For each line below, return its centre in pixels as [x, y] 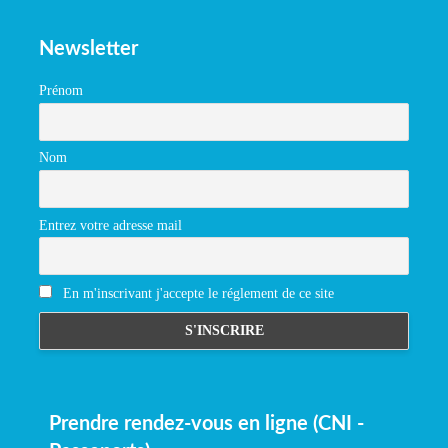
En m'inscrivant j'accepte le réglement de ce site [196, 293]
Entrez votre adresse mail [110, 225]
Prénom [61, 90]
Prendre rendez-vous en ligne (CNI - [206, 423]
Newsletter [88, 49]
